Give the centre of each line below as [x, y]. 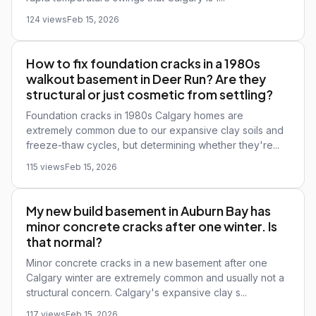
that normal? [64, 242]
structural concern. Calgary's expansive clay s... [136, 292]
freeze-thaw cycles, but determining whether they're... [153, 145]
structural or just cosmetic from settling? [150, 94]
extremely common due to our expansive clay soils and [155, 130]
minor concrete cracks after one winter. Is [152, 226]
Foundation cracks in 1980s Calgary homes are [135, 115]
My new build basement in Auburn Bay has [148, 211]
